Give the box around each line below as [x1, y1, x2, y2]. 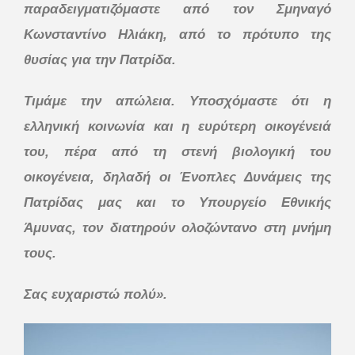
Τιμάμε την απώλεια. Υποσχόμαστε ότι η [24, 93, 331, 109]
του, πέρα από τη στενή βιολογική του [24, 143, 331, 159]
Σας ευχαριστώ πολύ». [24, 286, 167, 302]
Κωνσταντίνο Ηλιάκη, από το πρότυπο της [24, 26, 331, 42]
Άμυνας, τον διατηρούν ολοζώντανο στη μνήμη [24, 219, 331, 235]
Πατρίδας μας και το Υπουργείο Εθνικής [24, 194, 331, 210]
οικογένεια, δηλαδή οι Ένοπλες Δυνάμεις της [24, 169, 331, 185]
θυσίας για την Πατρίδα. [24, 52, 176, 67]
